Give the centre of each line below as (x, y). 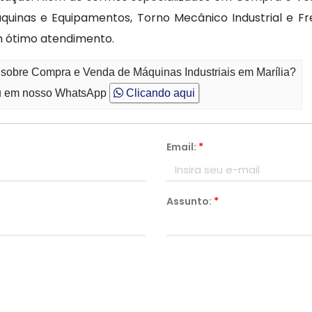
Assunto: (190, 201)
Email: (182, 147)
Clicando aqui (159, 93)
